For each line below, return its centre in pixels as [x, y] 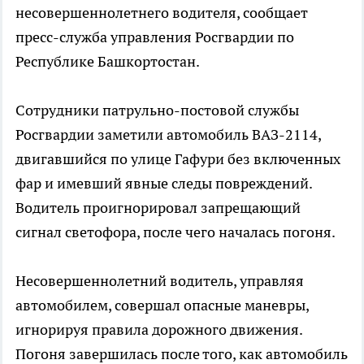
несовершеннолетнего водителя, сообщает [162, 13]
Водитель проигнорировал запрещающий [158, 208]
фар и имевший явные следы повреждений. [164, 184]
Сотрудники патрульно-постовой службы [157, 110]
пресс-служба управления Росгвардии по [155, 37]
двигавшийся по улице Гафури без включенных [178, 159]
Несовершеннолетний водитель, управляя [160, 281]
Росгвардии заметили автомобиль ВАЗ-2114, [168, 135]
